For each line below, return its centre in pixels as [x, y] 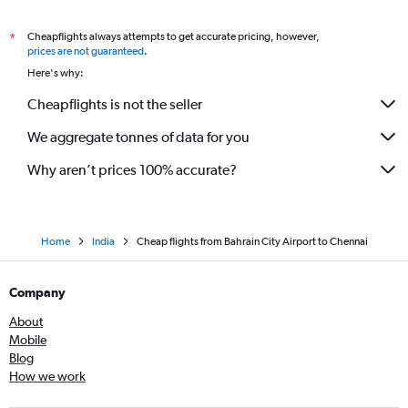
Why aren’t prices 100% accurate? [132, 169]
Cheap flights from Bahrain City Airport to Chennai [252, 242]
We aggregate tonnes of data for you [138, 137]
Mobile [28, 340]
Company [37, 293]
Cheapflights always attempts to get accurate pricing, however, [173, 37]
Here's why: [56, 73]
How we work [47, 377]
